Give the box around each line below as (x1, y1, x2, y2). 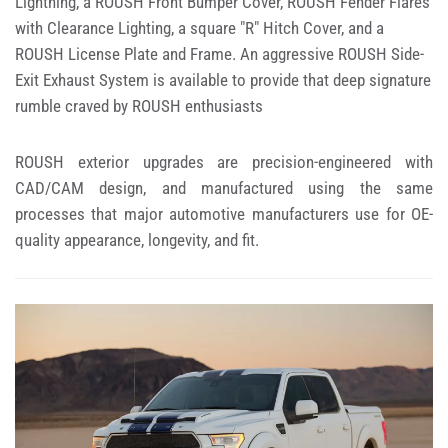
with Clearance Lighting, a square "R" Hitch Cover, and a (15, 17, 384, 38)
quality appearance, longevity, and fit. (15, 229, 259, 250)
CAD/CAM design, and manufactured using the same (15, 177, 433, 198)
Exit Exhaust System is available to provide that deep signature (15, 69, 431, 90)
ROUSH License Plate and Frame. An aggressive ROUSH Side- (15, 43, 424, 64)
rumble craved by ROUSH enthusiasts (15, 95, 263, 116)
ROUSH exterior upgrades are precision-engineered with (15, 151, 433, 172)
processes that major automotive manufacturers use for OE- (15, 203, 433, 224)
